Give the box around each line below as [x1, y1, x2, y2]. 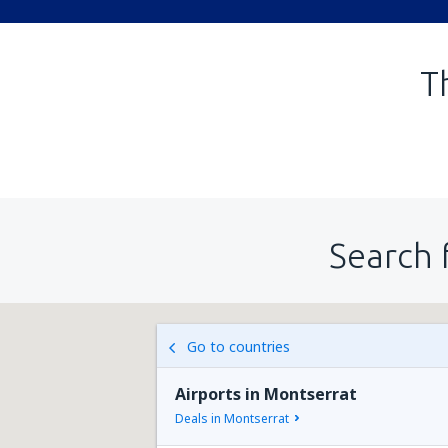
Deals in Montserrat [175, 410, 289, 427]
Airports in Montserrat [175, 383, 357, 405]
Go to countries [187, 337, 290, 356]
